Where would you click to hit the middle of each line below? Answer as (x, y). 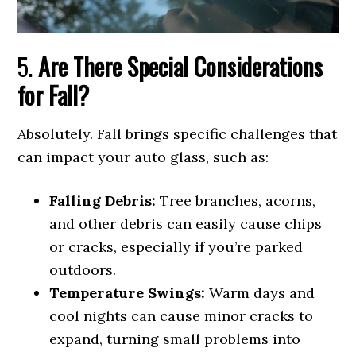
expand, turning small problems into (175, 339)
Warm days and (260, 293)
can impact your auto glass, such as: (143, 157)
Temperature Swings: (128, 293)
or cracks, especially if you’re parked (176, 247)
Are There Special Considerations (181, 67)
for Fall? (54, 95)
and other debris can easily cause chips (186, 224)
